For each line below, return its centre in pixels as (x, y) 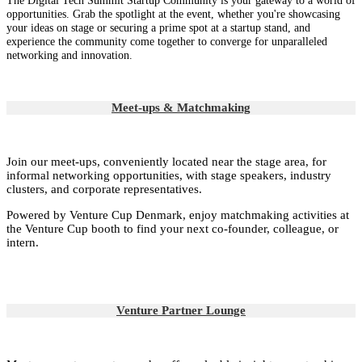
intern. (23, 242)
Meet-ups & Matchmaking (181, 108)
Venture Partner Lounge (181, 310)
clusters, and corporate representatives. (104, 189)
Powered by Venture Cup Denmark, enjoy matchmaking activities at (178, 215)
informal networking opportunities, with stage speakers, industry (169, 175)
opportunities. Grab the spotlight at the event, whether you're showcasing (173, 15)
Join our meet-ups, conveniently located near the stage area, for (166, 161)
